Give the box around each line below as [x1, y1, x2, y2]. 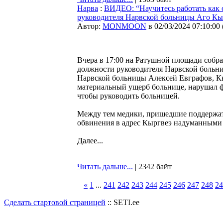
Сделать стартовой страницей [4, 198, 106, 207]
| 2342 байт [133, 162, 172, 171]
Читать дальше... [77, 162, 133, 171]
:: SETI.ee [106, 198, 139, 207]
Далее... [77, 136, 103, 145]
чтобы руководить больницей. [77, 92, 180, 100]
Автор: [77, 22, 103, 30]
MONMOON [103, 22, 146, 30]
